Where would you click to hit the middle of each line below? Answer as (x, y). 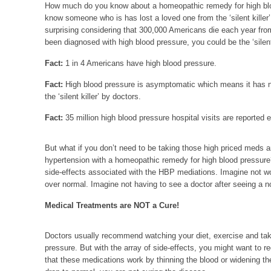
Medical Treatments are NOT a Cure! (112, 205)
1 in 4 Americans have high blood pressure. (140, 63)
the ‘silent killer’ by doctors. (93, 96)
